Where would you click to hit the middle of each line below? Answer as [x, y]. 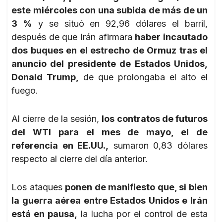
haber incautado [171, 37]
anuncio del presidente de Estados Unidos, [110, 63]
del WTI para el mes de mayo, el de [110, 132]
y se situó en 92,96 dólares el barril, [120, 23]
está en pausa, [44, 214]
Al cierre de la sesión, [57, 118]
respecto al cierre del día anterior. [80, 159]
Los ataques [38, 187]
